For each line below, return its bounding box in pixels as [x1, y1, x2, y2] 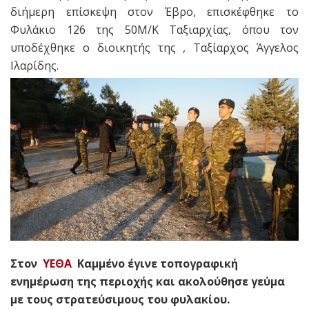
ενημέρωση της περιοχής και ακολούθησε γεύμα [10, 273, 285, 289]
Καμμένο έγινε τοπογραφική [72, 255, 238, 271]
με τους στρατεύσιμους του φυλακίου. [10, 291, 230, 307]
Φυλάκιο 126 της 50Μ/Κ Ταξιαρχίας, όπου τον [10, 21, 299, 37]
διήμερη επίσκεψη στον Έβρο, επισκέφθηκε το [10, 3, 299, 19]
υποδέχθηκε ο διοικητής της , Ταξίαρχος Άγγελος [10, 39, 299, 55]
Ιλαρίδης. [10, 57, 59, 73]
